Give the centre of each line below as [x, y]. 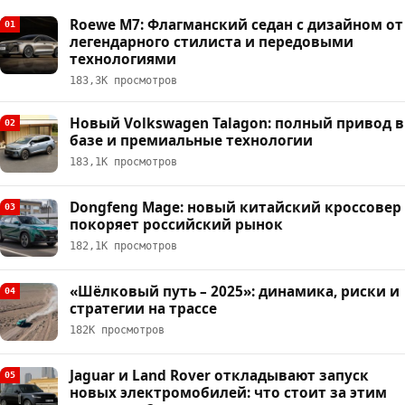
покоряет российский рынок [176, 224]
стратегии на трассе [143, 308]
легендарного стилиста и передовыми [212, 42]
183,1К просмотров [123, 161]
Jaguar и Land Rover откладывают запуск [219, 375]
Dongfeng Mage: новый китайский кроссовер [235, 207]
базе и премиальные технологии [191, 140]
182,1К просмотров [123, 245]
